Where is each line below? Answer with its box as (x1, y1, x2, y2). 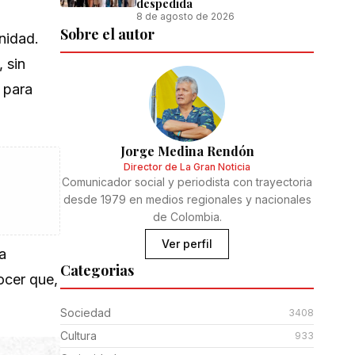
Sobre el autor (60, 25, 155, 44)
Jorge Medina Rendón (120, 143, 254, 159)
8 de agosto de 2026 (136, 10, 235, 22)
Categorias (60, 261, 134, 280)
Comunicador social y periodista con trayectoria (62, 175, 312, 189)
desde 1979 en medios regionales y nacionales (63, 193, 311, 206)
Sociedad (60, 306, 111, 319)
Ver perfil (162, 237, 212, 250)
